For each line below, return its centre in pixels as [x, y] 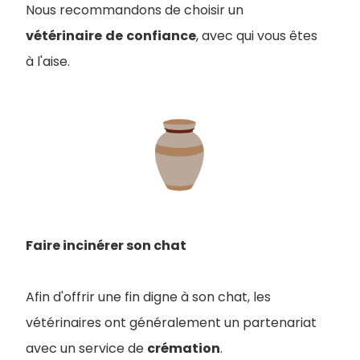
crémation [184, 348]
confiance [161, 35]
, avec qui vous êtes [257, 35]
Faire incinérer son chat [107, 245]
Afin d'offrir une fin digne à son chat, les [148, 297]
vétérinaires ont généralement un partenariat [171, 322]
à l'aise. [48, 61]
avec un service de [86, 348]
